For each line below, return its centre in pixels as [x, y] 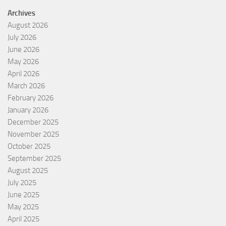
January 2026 [28, 110]
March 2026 [26, 86]
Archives [21, 13]
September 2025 [34, 158]
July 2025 [22, 182]
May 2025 [23, 207]
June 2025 [23, 194]
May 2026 [23, 61]
